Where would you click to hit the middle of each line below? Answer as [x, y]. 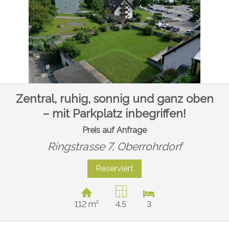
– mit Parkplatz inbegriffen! [114, 114]
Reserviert [114, 168]
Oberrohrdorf [149, 146]
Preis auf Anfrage [114, 130]
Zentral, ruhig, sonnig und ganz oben [114, 99]
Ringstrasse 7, [82, 146]
